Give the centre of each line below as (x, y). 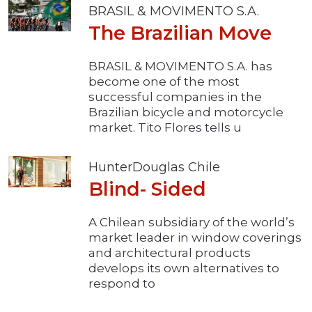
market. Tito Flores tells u (165, 128)
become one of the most (164, 82)
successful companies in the (175, 97)
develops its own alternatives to (184, 268)
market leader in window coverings (195, 238)
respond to (122, 284)
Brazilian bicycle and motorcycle (186, 112)
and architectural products (170, 253)
